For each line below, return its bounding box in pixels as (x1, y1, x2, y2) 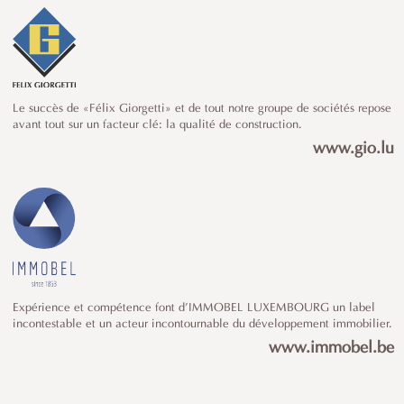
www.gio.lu (313, 140, 394, 158)
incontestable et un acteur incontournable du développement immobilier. (13, 318, 392, 331)
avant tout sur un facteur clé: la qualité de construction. (13, 118, 302, 131)
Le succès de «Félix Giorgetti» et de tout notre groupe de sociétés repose (13, 102, 391, 115)
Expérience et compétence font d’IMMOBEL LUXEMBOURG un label (13, 302, 375, 315)
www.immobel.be (269, 340, 394, 358)
